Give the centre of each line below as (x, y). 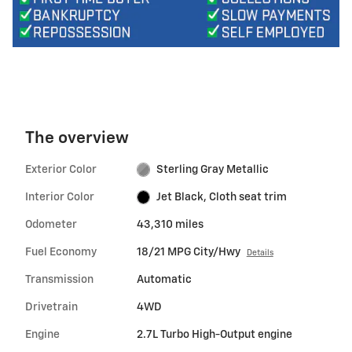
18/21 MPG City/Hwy (188, 252)
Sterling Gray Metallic (213, 169)
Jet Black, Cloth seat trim (222, 197)
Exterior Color (61, 169)
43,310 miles (170, 224)
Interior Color (60, 197)
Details (260, 253)
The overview (77, 138)
